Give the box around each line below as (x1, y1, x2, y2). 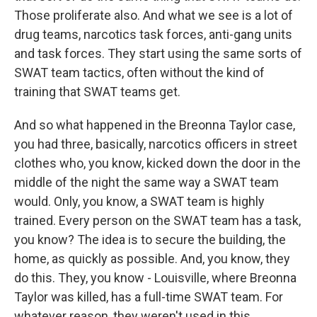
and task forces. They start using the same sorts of (14, 46, 302, 61)
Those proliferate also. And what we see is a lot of (14, 8, 293, 23)
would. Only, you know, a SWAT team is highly (14, 194, 265, 209)
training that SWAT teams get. (14, 84, 180, 99)
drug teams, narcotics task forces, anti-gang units (14, 27, 292, 42)
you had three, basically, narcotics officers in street (14, 137, 297, 151)
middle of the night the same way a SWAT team (14, 175, 279, 190)
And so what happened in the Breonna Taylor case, (14, 117, 295, 132)
